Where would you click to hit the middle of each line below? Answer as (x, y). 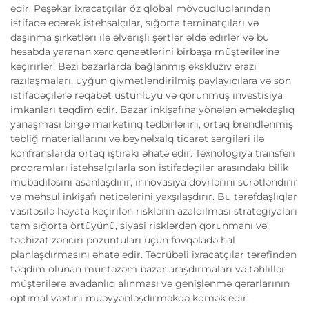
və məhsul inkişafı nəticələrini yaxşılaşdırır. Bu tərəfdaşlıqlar (154, 196)
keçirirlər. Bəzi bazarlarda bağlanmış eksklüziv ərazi (133, 66)
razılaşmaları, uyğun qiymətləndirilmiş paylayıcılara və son (151, 80)
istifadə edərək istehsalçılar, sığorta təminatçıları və (134, 22)
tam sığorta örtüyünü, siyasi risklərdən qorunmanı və (139, 225)
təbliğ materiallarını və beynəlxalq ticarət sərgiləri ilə (137, 138)
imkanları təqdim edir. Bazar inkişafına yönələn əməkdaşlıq (152, 109)
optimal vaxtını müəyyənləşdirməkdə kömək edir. (130, 298)
